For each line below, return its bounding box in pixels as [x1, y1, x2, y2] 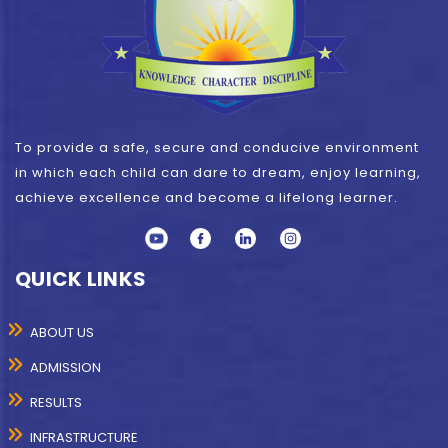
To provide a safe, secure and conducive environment [15, 138, 419, 158]
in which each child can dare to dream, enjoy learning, [15, 163, 421, 183]
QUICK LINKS [15, 265, 147, 294]
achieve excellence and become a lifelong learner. [15, 188, 398, 208]
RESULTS [30, 393, 90, 413]
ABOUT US [30, 323, 102, 343]
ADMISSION [30, 358, 109, 378]
